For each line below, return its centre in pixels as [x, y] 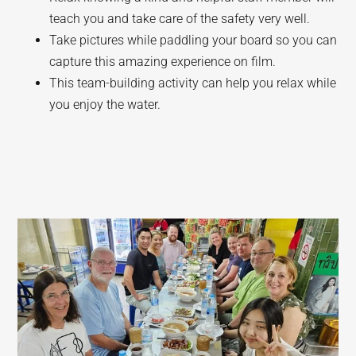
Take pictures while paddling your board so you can [193, 40]
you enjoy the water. [105, 104]
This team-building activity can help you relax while [193, 83]
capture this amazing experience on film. [163, 62]
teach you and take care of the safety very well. [180, 19]
